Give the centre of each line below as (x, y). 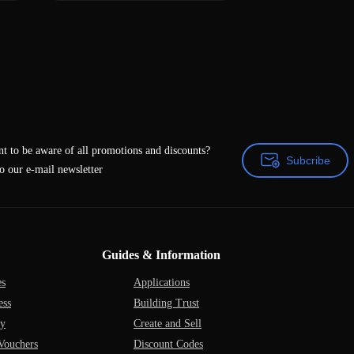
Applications (162, 282)
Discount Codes (168, 344)
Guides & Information (161, 255)
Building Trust (166, 303)
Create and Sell (168, 324)
